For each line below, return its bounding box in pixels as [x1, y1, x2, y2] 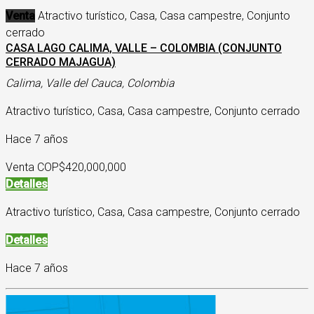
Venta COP [6, 161, 59, 174]
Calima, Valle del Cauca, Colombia [6, 76, 175, 90]
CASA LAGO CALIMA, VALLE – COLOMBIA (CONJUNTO [6, 41, 282, 55]
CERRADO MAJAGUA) [6, 55, 116, 69]
